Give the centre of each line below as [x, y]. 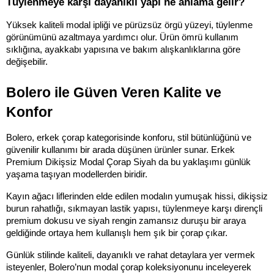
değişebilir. [27, 61]
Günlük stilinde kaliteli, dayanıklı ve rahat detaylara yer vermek [131, 255]
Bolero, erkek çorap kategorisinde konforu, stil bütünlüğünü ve [129, 137]
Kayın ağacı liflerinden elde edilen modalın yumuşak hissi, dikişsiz [137, 196]
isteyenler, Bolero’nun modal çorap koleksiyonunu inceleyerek [129, 267]
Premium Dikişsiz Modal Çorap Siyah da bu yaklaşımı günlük [128, 162]
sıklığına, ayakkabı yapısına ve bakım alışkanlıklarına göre [123, 49]
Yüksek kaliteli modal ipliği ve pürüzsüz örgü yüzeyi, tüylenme [129, 25]
